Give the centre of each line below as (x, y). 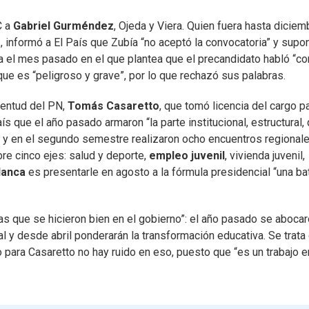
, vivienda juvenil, (265, 156)
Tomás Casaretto (113, 106)
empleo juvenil (187, 156)
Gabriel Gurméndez (63, 26)
